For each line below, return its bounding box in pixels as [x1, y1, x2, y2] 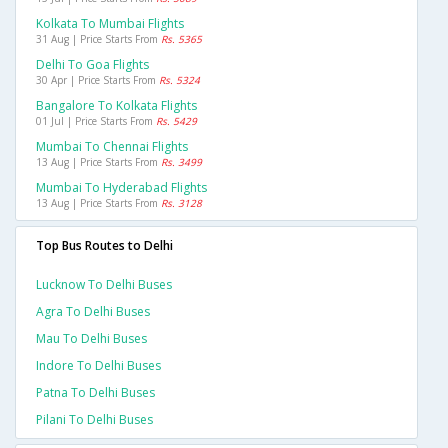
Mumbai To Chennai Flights [36, 138, 188, 156]
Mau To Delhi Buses [36, 330, 147, 348]
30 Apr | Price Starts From [36, 73, 159, 88]
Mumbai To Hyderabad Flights [36, 179, 207, 197]
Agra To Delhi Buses [36, 303, 150, 321]
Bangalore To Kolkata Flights [36, 97, 197, 115]
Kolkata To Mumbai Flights [36, 15, 184, 33]
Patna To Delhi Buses [36, 384, 155, 402]
